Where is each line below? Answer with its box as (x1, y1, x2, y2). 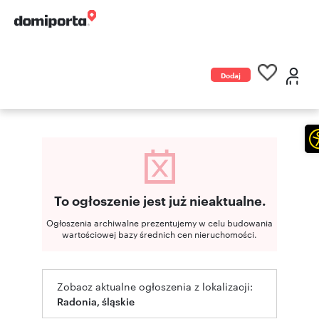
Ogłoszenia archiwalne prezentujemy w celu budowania (46, 216, 273, 229)
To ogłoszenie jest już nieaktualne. (53, 191, 266, 209)
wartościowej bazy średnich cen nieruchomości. (62, 227, 257, 240)
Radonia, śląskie (57, 294, 135, 308)
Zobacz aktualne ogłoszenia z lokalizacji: (57, 279, 253, 293)
